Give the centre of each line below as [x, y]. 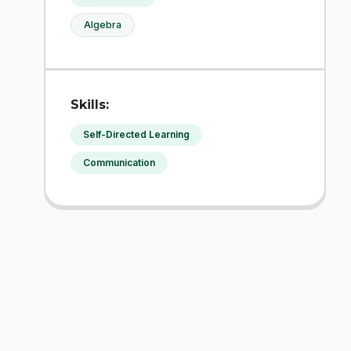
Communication [119, 162]
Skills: [90, 104]
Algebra [103, 24]
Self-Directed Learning [136, 134]
